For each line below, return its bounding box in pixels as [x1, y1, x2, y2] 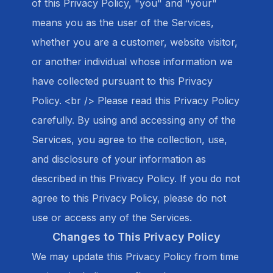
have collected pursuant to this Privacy [32, 75, 213, 87]
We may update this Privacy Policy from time [32, 250, 239, 263]
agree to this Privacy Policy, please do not [32, 192, 226, 204]
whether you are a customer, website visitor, [32, 36, 238, 48]
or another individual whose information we [32, 55, 233, 68]
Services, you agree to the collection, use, [32, 133, 227, 146]
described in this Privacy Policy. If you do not [32, 172, 240, 185]
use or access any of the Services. [32, 211, 192, 224]
